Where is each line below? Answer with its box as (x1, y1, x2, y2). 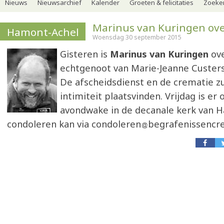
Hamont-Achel (7, 25, 79, 39)
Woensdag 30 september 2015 (92, 33, 181, 41)
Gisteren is (60, 48, 110, 60)
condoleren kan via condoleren (7, 118, 141, 130)
